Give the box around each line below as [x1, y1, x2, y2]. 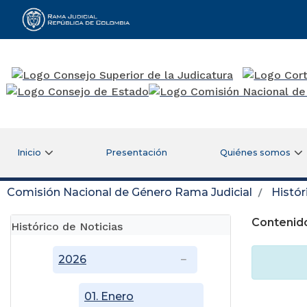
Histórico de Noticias [11, 219, 123, 233]
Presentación [106, 147, 168, 158]
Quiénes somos [219, 147, 291, 158]
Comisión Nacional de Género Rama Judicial [7, 185, 252, 199]
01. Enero [84, 289, 134, 303]
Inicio [16, 147, 41, 158]
